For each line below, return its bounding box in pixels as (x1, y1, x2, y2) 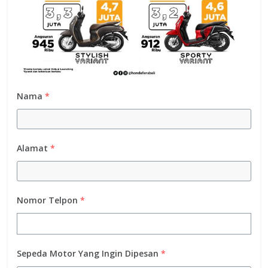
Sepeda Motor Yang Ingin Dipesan (17, 247, 159, 259)
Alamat (17, 142, 48, 154)
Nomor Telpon (17, 194, 78, 206)
